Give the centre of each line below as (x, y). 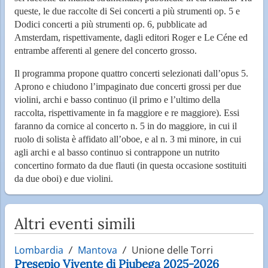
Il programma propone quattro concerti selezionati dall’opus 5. (131, 73)
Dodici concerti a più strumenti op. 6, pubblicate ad (111, 24)
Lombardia (39, 250)
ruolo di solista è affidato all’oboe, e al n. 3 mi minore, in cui (128, 139)
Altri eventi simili (75, 223)
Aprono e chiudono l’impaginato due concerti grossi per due (128, 86)
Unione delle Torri (171, 250)
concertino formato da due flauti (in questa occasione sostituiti (130, 165)
